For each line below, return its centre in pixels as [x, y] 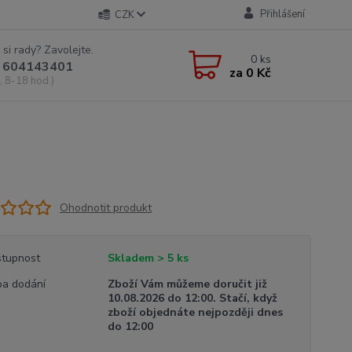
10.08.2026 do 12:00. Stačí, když [192, 298]
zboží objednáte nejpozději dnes [195, 312]
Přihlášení [282, 14]
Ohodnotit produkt [105, 207]
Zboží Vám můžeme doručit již [187, 284]
